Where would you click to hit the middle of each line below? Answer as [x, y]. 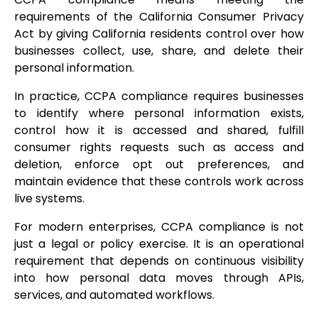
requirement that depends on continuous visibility [159, 261]
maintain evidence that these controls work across [159, 182]
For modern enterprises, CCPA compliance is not [159, 227]
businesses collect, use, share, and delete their [159, 51]
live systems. [49, 199]
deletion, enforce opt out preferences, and [159, 165]
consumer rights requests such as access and [159, 148]
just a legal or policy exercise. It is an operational [159, 244]
